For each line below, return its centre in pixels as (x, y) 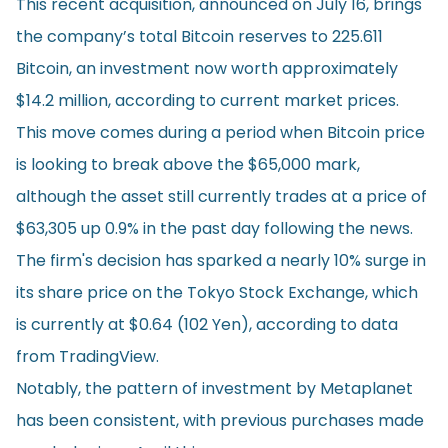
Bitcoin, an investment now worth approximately (207, 68)
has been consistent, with (118, 420)
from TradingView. (87, 356)
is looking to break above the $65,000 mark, (188, 164)
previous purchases (297, 420)
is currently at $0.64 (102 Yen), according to (188, 324)
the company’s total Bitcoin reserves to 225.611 (199, 36)
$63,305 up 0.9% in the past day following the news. (214, 228)
